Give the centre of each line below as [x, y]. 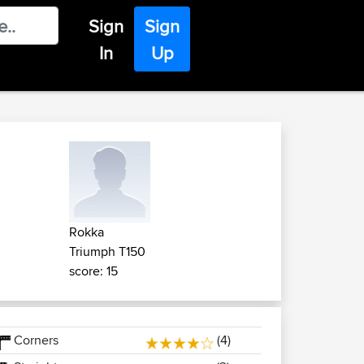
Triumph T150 [107, 251]
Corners [34, 340]
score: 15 [93, 271]
